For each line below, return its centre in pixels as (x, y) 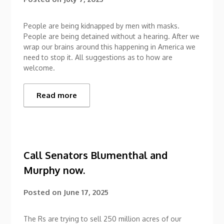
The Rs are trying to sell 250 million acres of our (103, 218)
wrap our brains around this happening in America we (110, 46)
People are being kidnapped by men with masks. (102, 25)
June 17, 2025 (86, 192)
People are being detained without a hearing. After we (112, 36)
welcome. (39, 67)
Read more (57, 95)
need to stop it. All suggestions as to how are (98, 57)
